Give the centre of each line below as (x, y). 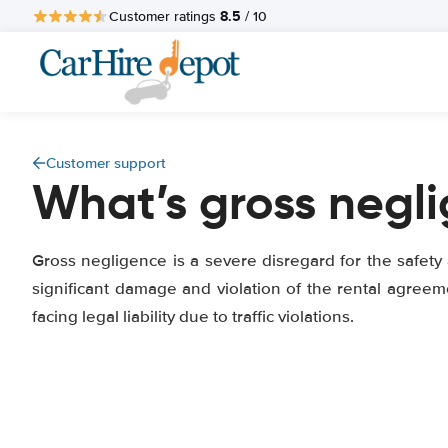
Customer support (106, 163)
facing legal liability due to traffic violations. (193, 316)
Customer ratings (164, 16)
